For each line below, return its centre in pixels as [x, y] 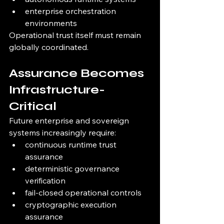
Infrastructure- [57, 90]
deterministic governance [73, 169]
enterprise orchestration [71, 11]
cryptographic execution [72, 205]
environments [51, 23]
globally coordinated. [49, 47]
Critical [33, 106]
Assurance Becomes [78, 73]
